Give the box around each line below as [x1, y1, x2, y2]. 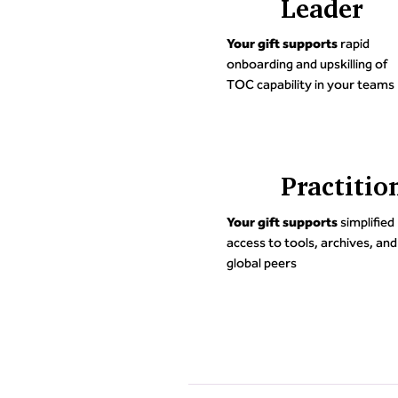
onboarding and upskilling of [226, 56, 387, 73]
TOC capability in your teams [226, 76, 394, 93]
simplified [337, 213, 394, 230]
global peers [226, 254, 297, 271]
